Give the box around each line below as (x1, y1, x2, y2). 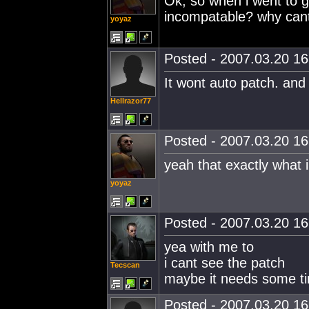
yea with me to (164, 239, 254, 255)
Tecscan (110, 261, 140, 269)
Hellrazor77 (110, 97, 151, 105)
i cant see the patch (164, 255, 285, 270)
